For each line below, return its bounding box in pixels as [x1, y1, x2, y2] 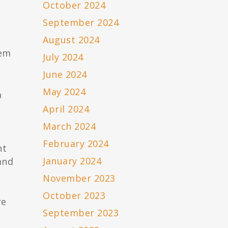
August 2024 [43, 34, 100, 46]
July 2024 [43, 51, 83, 64]
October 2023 [43, 189, 106, 202]
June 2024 [43, 68, 87, 81]
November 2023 [43, 172, 116, 185]
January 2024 [43, 155, 102, 167]
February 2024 [43, 137, 109, 150]
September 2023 [43, 207, 119, 219]
